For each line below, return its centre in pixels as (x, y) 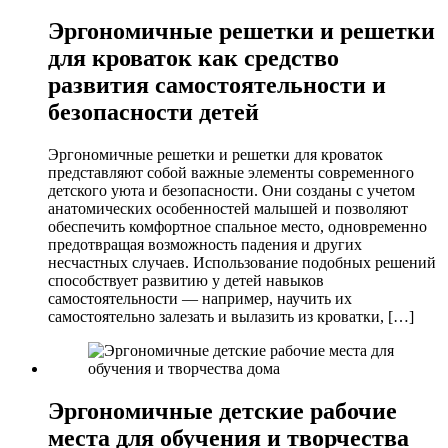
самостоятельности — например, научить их (200, 299)
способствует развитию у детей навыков (186, 281)
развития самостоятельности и (217, 85)
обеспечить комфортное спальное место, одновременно (237, 227)
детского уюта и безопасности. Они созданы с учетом (231, 191)
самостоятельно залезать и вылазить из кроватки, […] (231, 317)
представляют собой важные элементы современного (231, 173)
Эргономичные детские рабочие (222, 411)
